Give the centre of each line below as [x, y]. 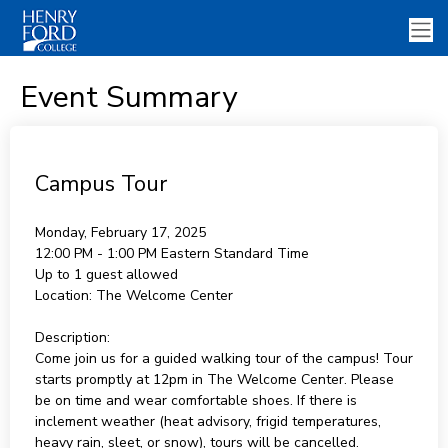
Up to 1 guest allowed [106, 274]
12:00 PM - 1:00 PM [97, 253]
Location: [63, 295]
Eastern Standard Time [234, 253]
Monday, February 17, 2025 [120, 232]
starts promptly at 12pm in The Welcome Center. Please [214, 379]
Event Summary [128, 97]
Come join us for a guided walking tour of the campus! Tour [223, 358]
